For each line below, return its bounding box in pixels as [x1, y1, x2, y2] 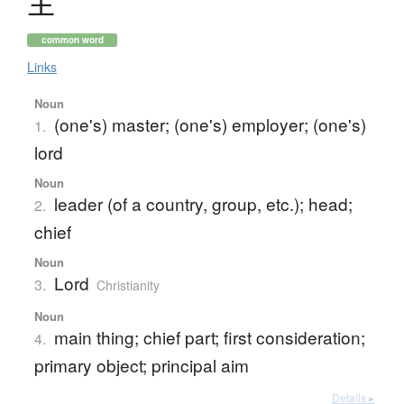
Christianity [96, 276, 160, 295]
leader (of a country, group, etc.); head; [53, 191, 353, 216]
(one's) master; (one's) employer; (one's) [53, 112, 366, 137]
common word [41, 33, 104, 47]
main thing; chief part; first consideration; [53, 325, 365, 350]
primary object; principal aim [33, 353, 249, 378]
